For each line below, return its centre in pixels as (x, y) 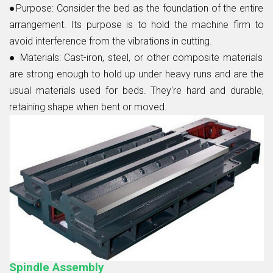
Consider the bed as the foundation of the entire (160, 8)
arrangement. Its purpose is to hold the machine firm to (136, 24)
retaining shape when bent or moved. (88, 107)
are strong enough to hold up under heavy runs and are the (136, 74)
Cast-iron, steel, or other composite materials (164, 57)
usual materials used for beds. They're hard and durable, (136, 90)
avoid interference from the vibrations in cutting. (111, 41)
